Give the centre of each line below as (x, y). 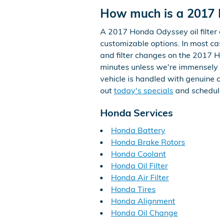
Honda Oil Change (144, 212)
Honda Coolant (138, 153)
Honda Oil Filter (139, 165)
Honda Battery (138, 130)
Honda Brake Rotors (148, 142)
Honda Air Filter (140, 177)
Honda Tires (133, 189)
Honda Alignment (143, 201)
